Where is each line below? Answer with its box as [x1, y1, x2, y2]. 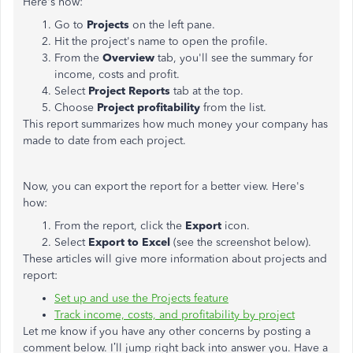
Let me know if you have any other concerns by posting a [23, 325, 310, 338]
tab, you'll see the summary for [158, 51, 313, 65]
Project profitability [94, 101, 200, 114]
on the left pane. [132, 18, 215, 32]
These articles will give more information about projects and [23, 252, 327, 266]
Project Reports [88, 84, 173, 98]
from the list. [200, 101, 266, 114]
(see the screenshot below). [173, 236, 311, 249]
